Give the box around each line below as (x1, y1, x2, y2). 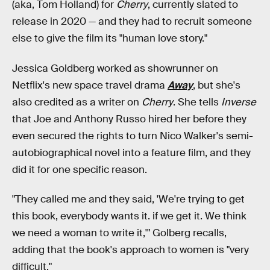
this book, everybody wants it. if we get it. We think (12, 210, 246, 223)
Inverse (221, 95, 256, 108)
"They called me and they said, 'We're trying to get (12, 193, 245, 206)
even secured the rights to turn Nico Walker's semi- (12, 129, 253, 142)
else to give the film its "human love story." (12, 32, 207, 45)
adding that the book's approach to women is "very (12, 243, 249, 257)
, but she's (193, 78, 240, 92)
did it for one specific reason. (12, 163, 147, 176)
